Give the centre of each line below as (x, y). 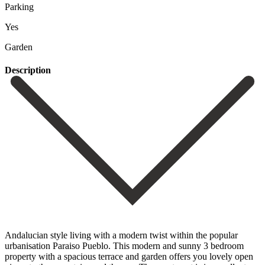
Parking (19, 7)
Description (28, 70)
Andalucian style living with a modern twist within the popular (121, 235)
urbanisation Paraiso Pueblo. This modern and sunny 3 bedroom (124, 245)
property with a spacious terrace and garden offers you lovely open (129, 256)
